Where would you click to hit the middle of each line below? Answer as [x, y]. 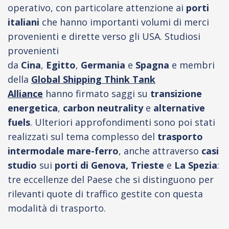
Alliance [25, 94]
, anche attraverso [160, 151]
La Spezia [196, 165]
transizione [175, 94]
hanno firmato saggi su [95, 94]
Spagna [154, 65]
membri [197, 65]
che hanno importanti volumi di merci [124, 22]
